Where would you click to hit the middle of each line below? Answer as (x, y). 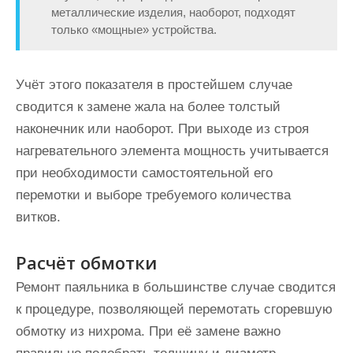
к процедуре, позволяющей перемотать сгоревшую (174, 309)
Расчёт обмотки (86, 262)
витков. (38, 217)
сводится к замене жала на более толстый (148, 107)
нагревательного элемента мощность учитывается (172, 151)
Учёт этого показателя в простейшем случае (154, 85)
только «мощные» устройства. (134, 30)
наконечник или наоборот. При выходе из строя (162, 129)
